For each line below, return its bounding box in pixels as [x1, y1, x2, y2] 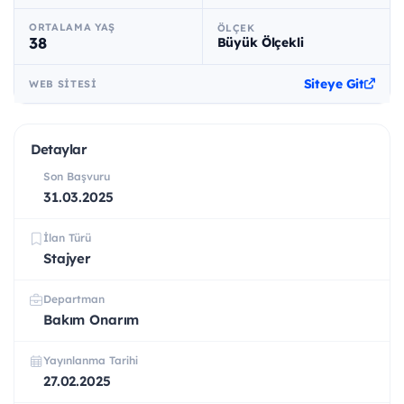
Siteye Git [303, 75, 365, 92]
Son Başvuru [43, 169, 110, 183]
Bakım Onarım [43, 310, 140, 328]
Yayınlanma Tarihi [43, 353, 138, 367]
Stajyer [43, 249, 91, 267]
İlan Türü [43, 230, 91, 244]
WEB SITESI [29, 77, 97, 90]
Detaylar [31, 140, 87, 158]
